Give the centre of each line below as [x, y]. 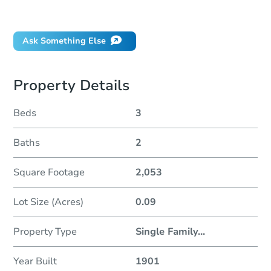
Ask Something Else [64, 41]
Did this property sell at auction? [89, 11]
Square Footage [49, 173]
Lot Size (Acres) [48, 202]
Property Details [71, 86]
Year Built [35, 262]
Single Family [167, 232]
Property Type [45, 232]
